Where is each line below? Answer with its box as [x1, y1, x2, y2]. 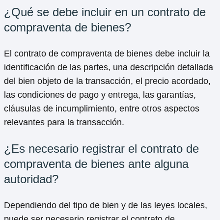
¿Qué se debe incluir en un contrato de [4, 5, 206, 19]
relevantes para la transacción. [4, 117, 124, 128]
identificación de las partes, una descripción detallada [4, 62, 213, 73]
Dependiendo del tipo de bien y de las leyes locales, [4, 200, 207, 211]
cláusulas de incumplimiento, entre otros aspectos [4, 104, 199, 114]
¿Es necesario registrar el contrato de [4, 142, 199, 156]
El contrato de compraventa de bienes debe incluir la [4, 49, 210, 59]
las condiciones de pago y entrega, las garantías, [4, 90, 196, 100]
